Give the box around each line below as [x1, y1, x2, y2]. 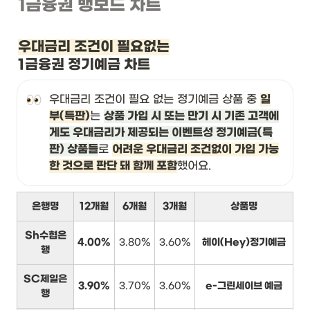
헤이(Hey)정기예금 [202, 237, 286, 249]
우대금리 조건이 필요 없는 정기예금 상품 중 [49, 93, 260, 107]
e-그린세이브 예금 [206, 280, 282, 293]
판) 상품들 [49, 143, 98, 157]
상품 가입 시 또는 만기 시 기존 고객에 [104, 109, 279, 124]
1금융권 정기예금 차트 [18, 57, 150, 74]
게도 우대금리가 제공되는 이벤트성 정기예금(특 [49, 126, 273, 140]
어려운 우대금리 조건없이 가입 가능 [112, 143, 279, 157]
